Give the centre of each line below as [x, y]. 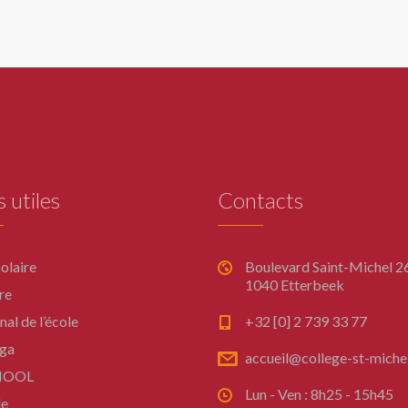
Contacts [260, 200]
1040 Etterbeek [295, 285]
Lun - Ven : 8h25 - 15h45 [319, 394]
